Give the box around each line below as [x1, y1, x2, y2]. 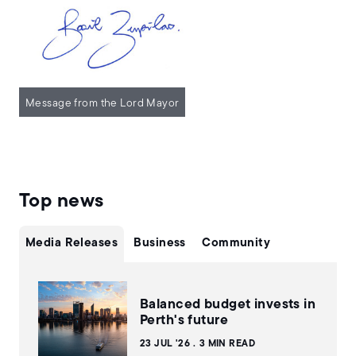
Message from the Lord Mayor [25, 98, 180, 110]
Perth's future [140, 314, 228, 328]
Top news [19, 192, 104, 212]
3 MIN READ [199, 339, 255, 350]
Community [202, 238, 271, 250]
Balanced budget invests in [140, 298, 316, 312]
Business [133, 238, 186, 250]
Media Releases [25, 238, 118, 250]
